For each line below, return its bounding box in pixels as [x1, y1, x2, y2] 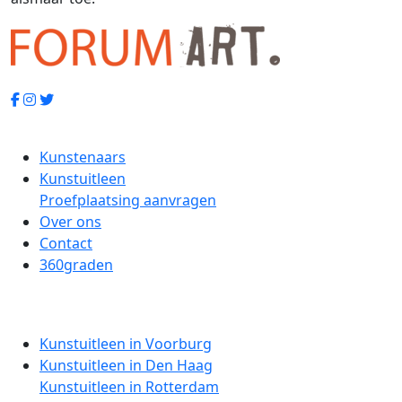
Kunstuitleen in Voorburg [39, 333, 212, 354]
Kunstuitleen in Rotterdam [39, 376, 219, 397]
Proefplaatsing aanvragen [39, 189, 216, 210]
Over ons [39, 211, 101, 232]
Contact [39, 232, 92, 253]
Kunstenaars [39, 146, 126, 167]
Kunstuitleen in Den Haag [39, 354, 213, 375]
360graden [39, 254, 113, 275]
